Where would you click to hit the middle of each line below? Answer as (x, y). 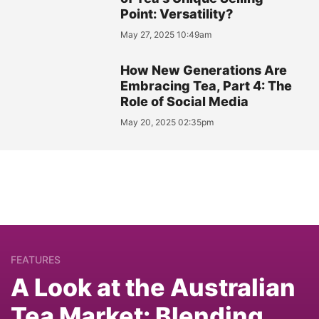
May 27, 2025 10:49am (166, 34)
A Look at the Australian (153, 287)
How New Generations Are (204, 70)
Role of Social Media (185, 101)
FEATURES (36, 259)
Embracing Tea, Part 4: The (206, 85)
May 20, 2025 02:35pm (167, 122)
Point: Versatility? (177, 14)
